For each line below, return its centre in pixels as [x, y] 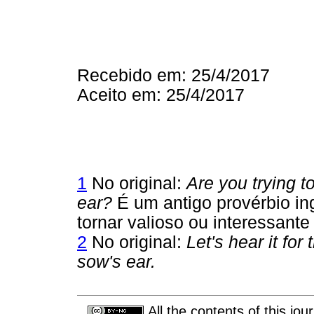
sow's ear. [116, 261]
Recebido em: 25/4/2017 [173, 76]
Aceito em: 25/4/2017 [161, 95]
